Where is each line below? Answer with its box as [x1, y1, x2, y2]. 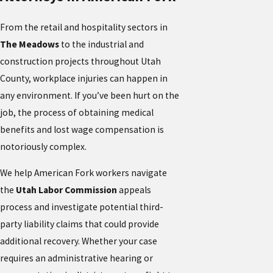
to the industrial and [59, 38, 144, 50]
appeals [117, 184, 151, 196]
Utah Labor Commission [16, 184, 117, 196]
